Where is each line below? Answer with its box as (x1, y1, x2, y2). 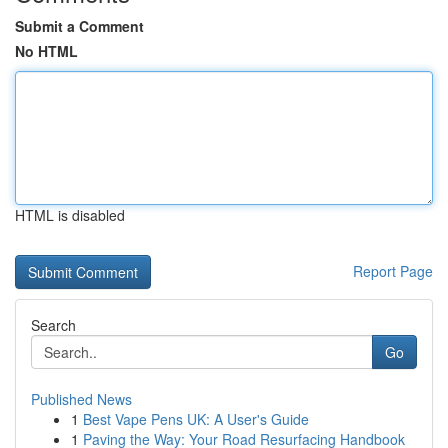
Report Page (353, 261, 433, 281)
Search (31, 315, 76, 335)
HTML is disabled (15, 205, 125, 225)
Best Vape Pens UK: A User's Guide (83, 409, 309, 429)
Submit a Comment (15, 16, 144, 36)
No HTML (15, 41, 78, 61)
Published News (31, 389, 132, 409)
